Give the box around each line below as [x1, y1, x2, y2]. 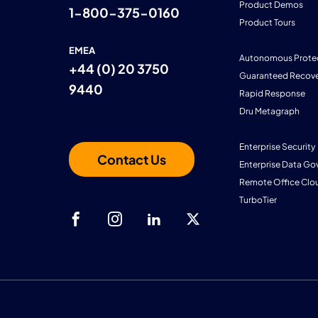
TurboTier [239, 194, 277, 206]
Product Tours [239, 17, 295, 28]
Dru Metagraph [239, 106, 300, 117]
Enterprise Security [239, 141, 315, 153]
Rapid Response [239, 88, 305, 99]
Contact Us [97, 150, 166, 168]
